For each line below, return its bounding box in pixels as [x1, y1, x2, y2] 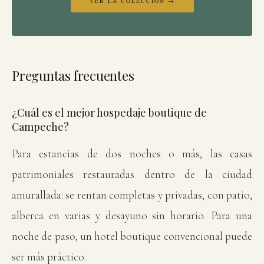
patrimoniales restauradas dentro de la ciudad [12, 167, 252, 181]
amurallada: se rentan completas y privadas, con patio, [12, 188, 252, 202]
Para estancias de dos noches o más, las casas [12, 147, 252, 160]
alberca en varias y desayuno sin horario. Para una [12, 209, 252, 222]
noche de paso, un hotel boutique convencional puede [12, 229, 252, 243]
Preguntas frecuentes [12, 67, 134, 84]
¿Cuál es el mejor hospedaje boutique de [12, 105, 207, 120]
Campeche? [12, 120, 69, 134]
